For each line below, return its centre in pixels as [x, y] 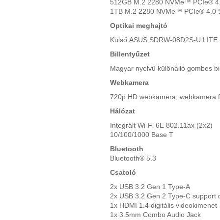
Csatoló [123, 172]
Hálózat [123, 111]
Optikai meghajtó [139, 25]
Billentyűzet [130, 54]
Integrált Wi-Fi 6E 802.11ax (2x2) [161, 125]
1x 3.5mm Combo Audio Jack [155, 214]
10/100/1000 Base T [142, 134]
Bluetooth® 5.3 [133, 158]
